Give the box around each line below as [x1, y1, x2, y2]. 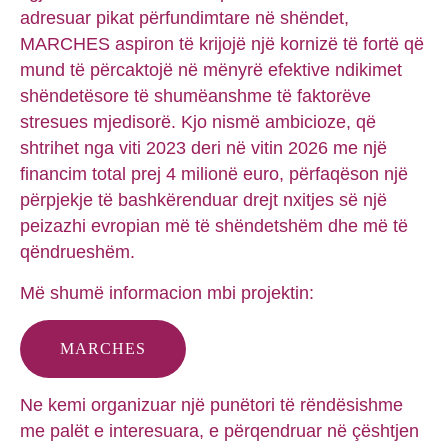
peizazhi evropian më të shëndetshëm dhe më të [20, 216, 408, 237]
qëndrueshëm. [20, 242, 135, 263]
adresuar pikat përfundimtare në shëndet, [20, 8, 349, 29]
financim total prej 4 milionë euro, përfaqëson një [20, 164, 408, 185]
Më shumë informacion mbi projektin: [20, 282, 314, 303]
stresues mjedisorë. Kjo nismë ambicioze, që [20, 112, 376, 133]
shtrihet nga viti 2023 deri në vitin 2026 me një [20, 138, 387, 159]
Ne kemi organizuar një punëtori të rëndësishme [20, 395, 403, 416]
